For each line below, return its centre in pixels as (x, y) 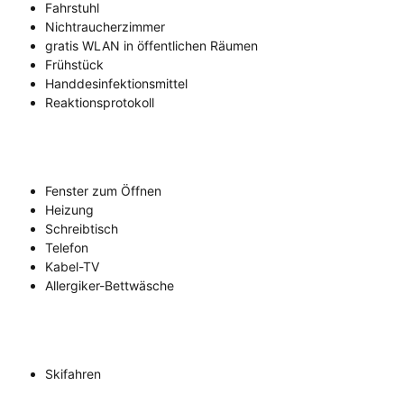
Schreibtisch (82, 229)
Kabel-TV (72, 267)
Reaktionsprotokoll (100, 103)
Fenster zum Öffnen (103, 191)
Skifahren (73, 374)
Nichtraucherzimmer (105, 27)
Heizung (69, 210)
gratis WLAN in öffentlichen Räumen (151, 46)
